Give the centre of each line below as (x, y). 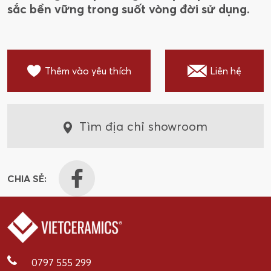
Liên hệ (225, 71)
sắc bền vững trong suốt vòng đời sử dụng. (129, 9)
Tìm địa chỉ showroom (144, 126)
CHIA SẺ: (27, 179)
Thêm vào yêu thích (88, 71)
